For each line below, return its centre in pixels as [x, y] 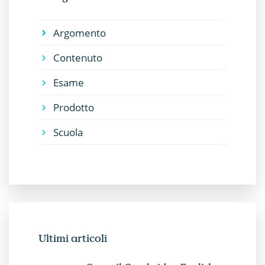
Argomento [79, 33]
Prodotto [73, 108]
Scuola [68, 132]
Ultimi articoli [73, 237]
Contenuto [77, 58]
